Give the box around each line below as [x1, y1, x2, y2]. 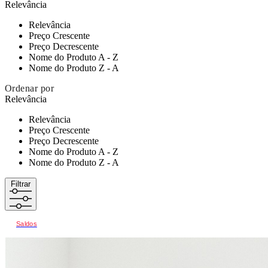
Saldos [16, 220, 37, 227]
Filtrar [11, 179, 31, 188]
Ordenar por [5, 83, 54, 93]
